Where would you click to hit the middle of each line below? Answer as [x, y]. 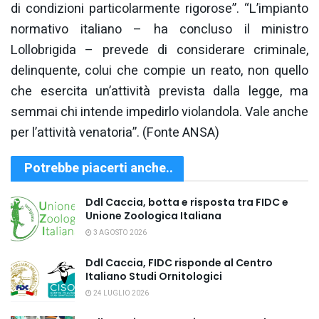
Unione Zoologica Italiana [153, 216]
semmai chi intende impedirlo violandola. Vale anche [159, 113]
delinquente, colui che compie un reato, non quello [159, 71]
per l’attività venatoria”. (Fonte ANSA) [115, 133]
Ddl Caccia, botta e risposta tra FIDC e [187, 203]
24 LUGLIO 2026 [120, 293]
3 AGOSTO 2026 [119, 233]
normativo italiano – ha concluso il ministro [159, 30]
